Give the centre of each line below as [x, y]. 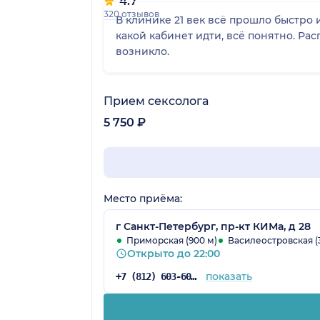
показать [229, 277]
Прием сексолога [156, 101]
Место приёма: [143, 199]
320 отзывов [131, 14]
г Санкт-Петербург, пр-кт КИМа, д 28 [213, 227]
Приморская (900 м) [172, 241]
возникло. [142, 52]
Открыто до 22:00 [174, 254]
